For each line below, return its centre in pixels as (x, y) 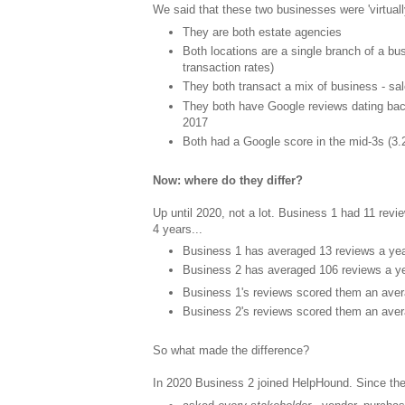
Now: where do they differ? (228, 180)
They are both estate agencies (262, 32)
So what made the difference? (231, 350)
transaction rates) (228, 68)
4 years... (178, 229)
